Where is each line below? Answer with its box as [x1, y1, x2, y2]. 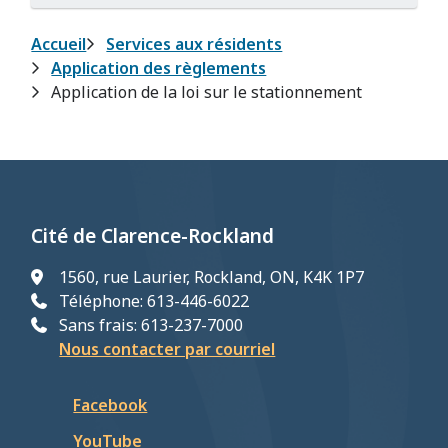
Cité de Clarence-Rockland [31, 223, 275, 249]
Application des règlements [51, 57, 267, 79]
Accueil [31, 33, 87, 55]
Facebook [73, 394, 148, 416]
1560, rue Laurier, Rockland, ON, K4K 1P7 [59, 266, 365, 288]
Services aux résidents [106, 33, 283, 55]
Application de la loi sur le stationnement [51, 81, 363, 103]
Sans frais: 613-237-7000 [59, 314, 244, 336]
